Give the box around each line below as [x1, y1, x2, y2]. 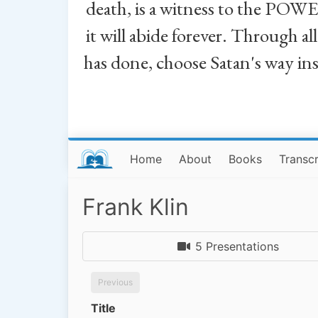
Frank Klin [82, 193, 189, 221]
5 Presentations [195, 239, 280, 253]
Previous [98, 277, 133, 288]
